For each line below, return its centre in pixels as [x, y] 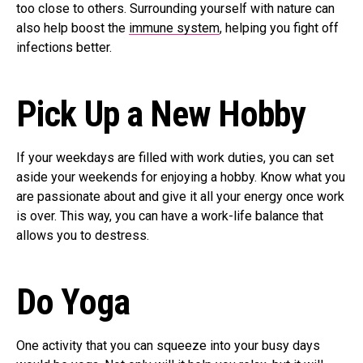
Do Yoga [73, 303]
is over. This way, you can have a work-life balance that [170, 216]
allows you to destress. [84, 236]
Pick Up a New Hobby [161, 115]
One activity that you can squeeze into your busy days [168, 346]
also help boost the [73, 28]
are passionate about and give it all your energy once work [180, 197]
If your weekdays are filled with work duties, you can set [175, 158]
